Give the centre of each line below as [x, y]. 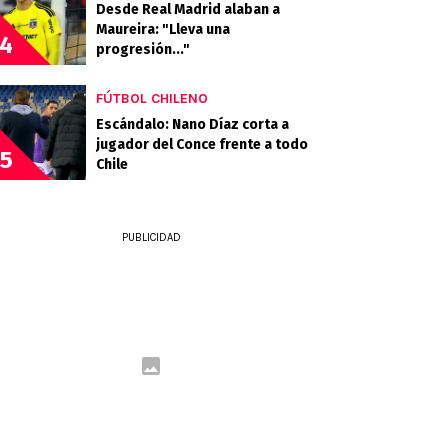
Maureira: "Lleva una [163, 29]
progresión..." [143, 49]
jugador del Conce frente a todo [202, 144]
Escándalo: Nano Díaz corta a [192, 124]
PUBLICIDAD [151, 237]
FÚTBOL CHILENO [152, 98]
